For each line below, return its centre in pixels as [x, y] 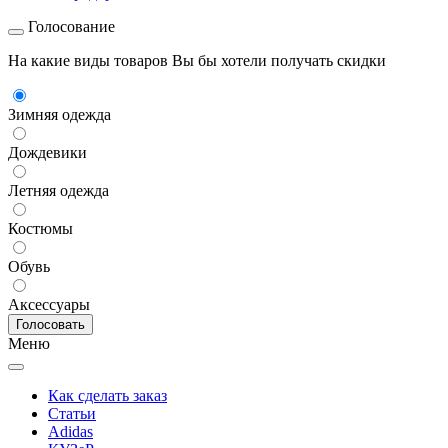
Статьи [72, 414]
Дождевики [47, 153]
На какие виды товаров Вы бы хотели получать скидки [197, 61]
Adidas [70, 432]
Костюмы [40, 229]
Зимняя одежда [59, 115]
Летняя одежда [58, 191]
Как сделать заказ [107, 396]
